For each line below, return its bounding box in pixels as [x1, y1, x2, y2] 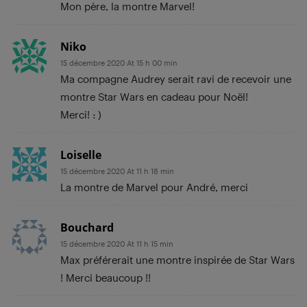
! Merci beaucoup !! [60, 271, 151, 284]
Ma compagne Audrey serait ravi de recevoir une [60, 72, 291, 85]
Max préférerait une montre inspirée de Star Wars [60, 253, 295, 266]
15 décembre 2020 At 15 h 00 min [60, 58, 177, 67]
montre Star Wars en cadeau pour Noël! [60, 90, 248, 103]
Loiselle [60, 147, 101, 162]
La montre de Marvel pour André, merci [60, 180, 248, 193]
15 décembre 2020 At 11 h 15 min [60, 238, 173, 248]
